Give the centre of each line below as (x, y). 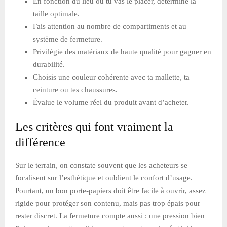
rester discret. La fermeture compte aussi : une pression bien (110, 216)
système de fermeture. (68, 39)
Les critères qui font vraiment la (94, 126)
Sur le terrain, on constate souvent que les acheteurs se (101, 165)
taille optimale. (56, 13)
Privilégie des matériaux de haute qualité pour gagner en (122, 51)
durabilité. (49, 64)
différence (40, 142)
